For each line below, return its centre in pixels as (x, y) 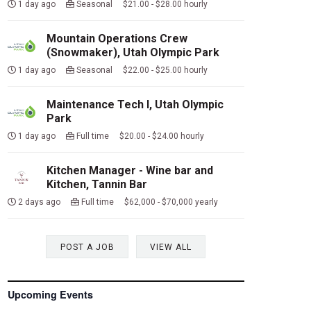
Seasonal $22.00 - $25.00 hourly (141, 70)
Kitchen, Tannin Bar (96, 184)
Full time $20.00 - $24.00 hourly (139, 136)
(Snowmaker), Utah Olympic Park (133, 52)
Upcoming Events (50, 295)
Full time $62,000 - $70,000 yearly (148, 202)
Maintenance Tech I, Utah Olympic (135, 104)
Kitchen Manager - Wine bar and (129, 170)
